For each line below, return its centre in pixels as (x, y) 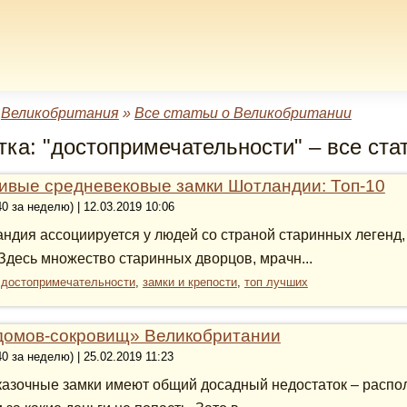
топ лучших (276, 282)
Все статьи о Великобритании (243, 113)
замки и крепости (189, 282)
